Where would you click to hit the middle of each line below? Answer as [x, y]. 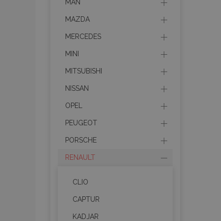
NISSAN [77, 88]
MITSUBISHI [84, 71]
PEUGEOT [81, 123]
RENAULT [80, 157]
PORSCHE [81, 140]
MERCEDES [83, 37]
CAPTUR [86, 199]
